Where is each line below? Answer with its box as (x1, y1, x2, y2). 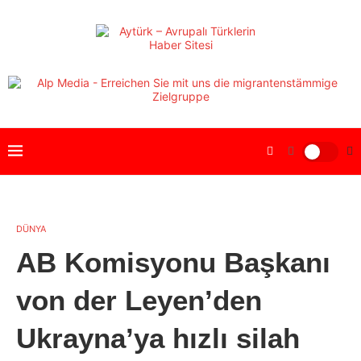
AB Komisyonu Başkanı (16, 247, 330, 278)
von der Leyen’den (16, 284, 262, 316)
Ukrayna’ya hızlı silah (16, 322, 300, 354)
